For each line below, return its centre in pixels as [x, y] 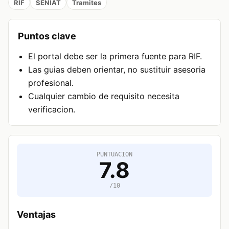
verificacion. [52, 109]
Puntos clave [47, 36]
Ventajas [36, 214]
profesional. [51, 83]
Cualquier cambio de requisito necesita [104, 96]
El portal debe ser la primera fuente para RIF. [115, 56]
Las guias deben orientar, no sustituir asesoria [117, 70]
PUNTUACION [114, 154]
